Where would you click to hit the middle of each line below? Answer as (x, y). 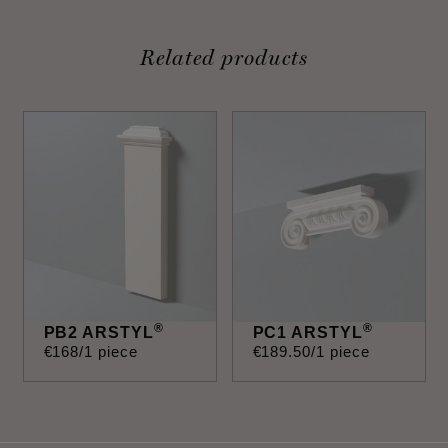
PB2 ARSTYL (99, 332)
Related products (224, 57)
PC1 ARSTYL (308, 332)
